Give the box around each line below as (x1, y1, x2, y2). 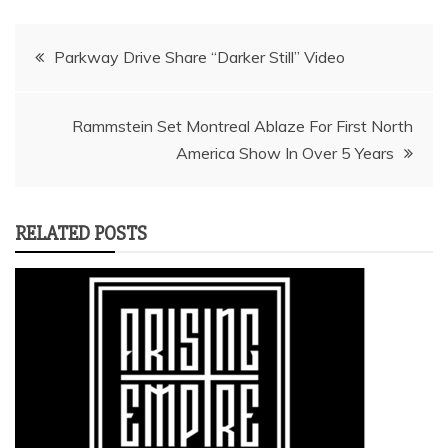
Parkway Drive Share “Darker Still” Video (54, 46, 345, 67)
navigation (14, 83, 151, 123)
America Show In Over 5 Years (176, 142, 394, 163)
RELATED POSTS (15, 220, 147, 246)
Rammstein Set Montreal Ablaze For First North (72, 115, 413, 136)
